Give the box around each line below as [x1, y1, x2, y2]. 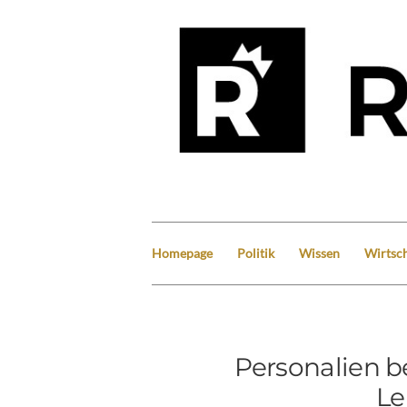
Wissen [299, 244, 340, 261]
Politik [237, 244, 274, 261]
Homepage [152, 244, 213, 261]
